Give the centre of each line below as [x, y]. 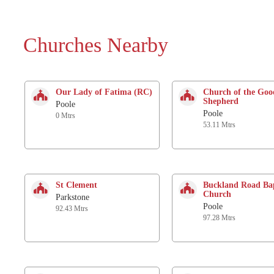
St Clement [76, 185]
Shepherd [220, 101]
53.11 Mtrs [219, 124]
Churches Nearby [95, 45]
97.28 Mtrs [219, 217]
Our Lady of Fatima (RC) [104, 92]
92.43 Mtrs [72, 208]
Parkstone [72, 197]
